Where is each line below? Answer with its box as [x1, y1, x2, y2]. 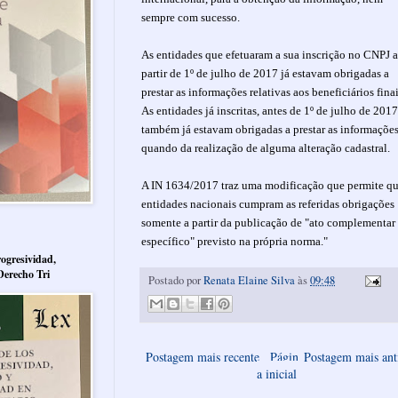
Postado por [148, 272, 203, 288]
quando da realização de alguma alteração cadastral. [141, 140, 393, 155]
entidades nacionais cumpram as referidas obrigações [141, 196, 394, 211]
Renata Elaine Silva [203, 272, 295, 288]
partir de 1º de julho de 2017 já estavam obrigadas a [141, 66, 389, 80]
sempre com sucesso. [141, 10, 243, 24]
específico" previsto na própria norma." [141, 234, 328, 248]
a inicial [257, 364, 297, 382]
